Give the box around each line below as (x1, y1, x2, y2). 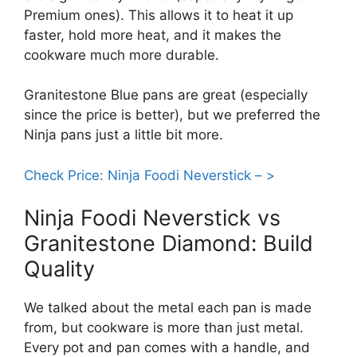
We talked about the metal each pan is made (24, 300, 312, 316)
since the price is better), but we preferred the (24, 107, 320, 124)
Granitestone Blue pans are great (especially (24, 87, 308, 104)
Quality (24, 256, 95, 283)
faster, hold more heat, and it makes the (24, 26, 281, 43)
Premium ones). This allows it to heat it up (24, 6, 293, 23)
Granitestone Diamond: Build (24, 230, 313, 257)
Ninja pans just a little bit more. (24, 127, 223, 143)
